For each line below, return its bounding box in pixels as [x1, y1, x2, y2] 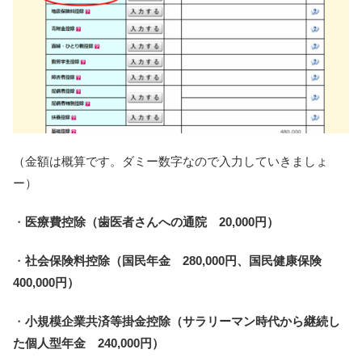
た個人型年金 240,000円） [13, 336, 164, 351]
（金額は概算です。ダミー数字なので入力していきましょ [13, 154, 328, 169]
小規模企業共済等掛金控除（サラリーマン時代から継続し [25, 314, 340, 329]
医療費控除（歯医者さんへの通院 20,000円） [25, 215, 279, 229]
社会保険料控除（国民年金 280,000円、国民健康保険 [25, 254, 334, 268]
